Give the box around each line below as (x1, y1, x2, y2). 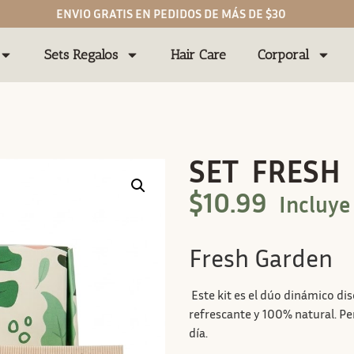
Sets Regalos (44, 47, 119, 62)
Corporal (258, 47, 310, 62)
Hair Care (171, 47, 227, 62)
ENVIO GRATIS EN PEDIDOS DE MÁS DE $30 (55, 6, 286, 21)
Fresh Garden (189, 242, 333, 273)
